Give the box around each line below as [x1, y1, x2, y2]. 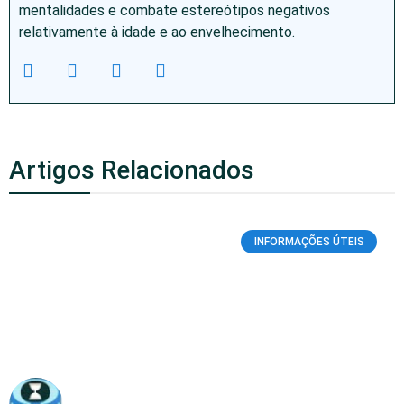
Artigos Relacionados [9, 154, 254, 185]
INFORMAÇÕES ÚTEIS [253, 234, 364, 248]
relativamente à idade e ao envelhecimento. [19, 23, 295, 41]
